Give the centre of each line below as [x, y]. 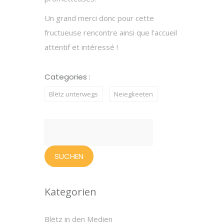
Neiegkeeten [133, 94]
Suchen [56, 126]
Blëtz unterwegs [73, 94]
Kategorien [70, 191]
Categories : [67, 76]
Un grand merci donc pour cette [99, 18]
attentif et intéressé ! [81, 47]
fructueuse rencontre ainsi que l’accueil [111, 32]
